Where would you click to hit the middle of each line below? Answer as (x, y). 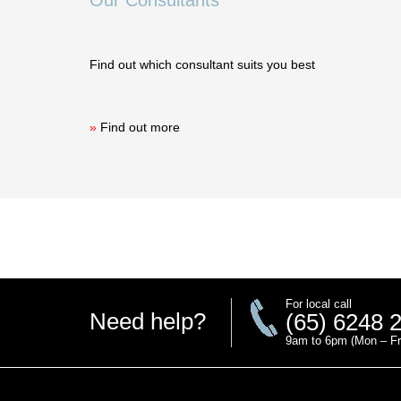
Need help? (147, 322)
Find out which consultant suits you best (202, 65)
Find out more (140, 128)
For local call (318, 304)
